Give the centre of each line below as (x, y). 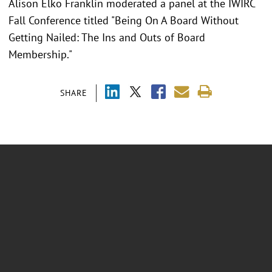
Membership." (40, 55)
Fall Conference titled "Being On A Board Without (124, 21)
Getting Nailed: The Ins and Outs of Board (107, 38)
